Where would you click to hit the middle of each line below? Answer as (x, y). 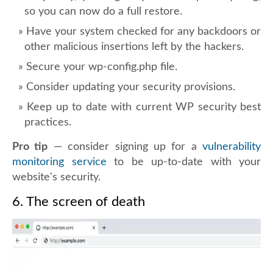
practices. (48, 122)
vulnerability (232, 147)
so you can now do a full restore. (103, 12)
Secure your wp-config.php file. (102, 67)
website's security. (56, 177)
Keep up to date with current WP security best (144, 107)
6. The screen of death (79, 202)
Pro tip (30, 147)
